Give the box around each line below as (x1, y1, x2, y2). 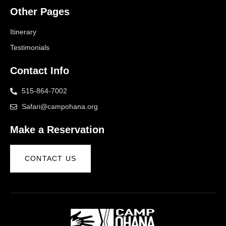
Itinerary (10, 28, 36, 36)
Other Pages (10, 6, 70, 18)
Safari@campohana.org (21, 102, 98, 111)
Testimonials (10, 43, 49, 52)
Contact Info (10, 65, 69, 77)
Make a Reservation (10, 124, 104, 136)
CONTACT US (25, 154, 76, 163)
